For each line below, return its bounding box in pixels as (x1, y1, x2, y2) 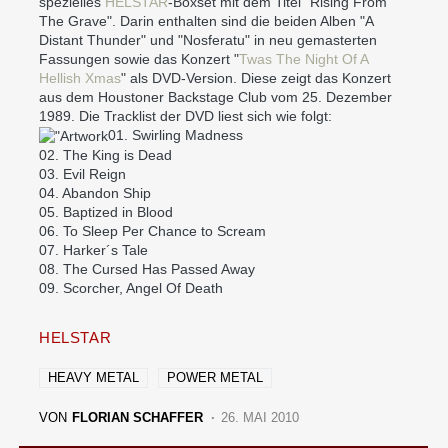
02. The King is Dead (39, 146, 172, 163)
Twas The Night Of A (239, 50, 368, 67)
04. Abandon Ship (39, 184, 151, 201)
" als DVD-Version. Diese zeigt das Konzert (121, 69, 391, 86)
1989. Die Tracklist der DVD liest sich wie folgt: (39, 107, 332, 124)
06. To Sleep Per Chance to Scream (39, 222, 266, 239)
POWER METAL (167, 369, 263, 385)
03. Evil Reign (39, 165, 126, 182)
